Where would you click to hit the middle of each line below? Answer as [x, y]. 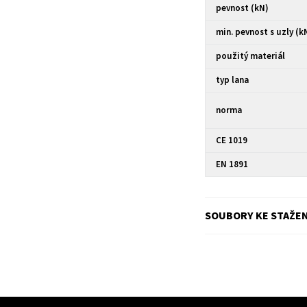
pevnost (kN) [243, 8]
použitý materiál [251, 56]
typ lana [233, 80]
